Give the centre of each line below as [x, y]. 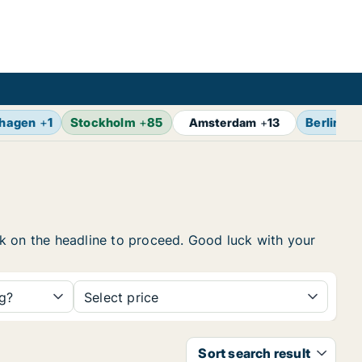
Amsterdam [223, 122]
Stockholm [103, 122]
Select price [122, 297]
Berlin [323, 122]
